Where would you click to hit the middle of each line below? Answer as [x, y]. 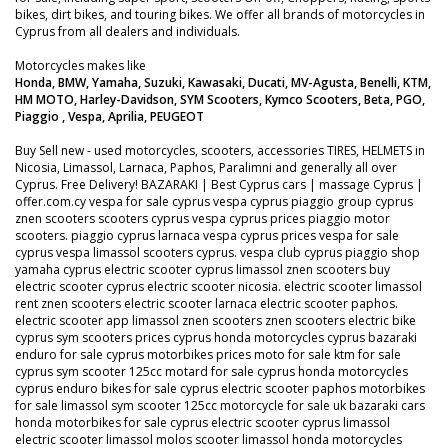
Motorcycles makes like [80, 65]
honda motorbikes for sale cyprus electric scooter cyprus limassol [202, 422]
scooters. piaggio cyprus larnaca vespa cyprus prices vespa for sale [207, 235]
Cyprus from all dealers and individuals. [127, 31]
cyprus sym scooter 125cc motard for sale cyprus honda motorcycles [211, 371]
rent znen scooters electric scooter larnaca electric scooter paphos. [206, 303]
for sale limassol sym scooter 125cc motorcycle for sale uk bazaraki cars [220, 405]
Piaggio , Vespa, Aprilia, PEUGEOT [109, 116]
